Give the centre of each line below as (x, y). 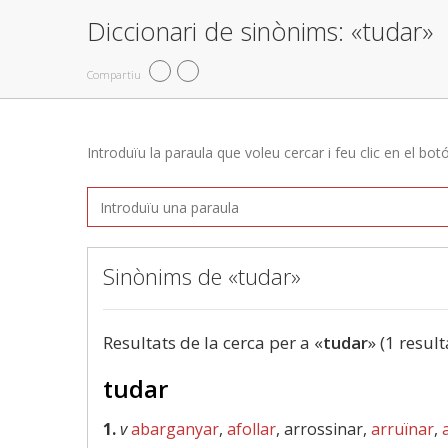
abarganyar (175, 429)
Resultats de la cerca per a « (213, 342)
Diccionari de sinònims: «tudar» (260, 31)
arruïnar (402, 429)
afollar (251, 429)
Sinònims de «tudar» (202, 276)
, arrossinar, (323, 429)
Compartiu (114, 74)
